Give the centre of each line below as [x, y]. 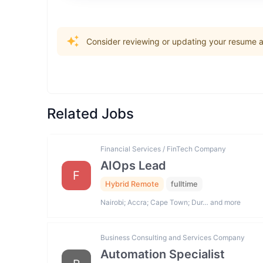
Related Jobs [90, 114]
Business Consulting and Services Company [173, 237]
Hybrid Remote [132, 184]
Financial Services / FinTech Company [163, 149]
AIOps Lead [133, 166]
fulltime [184, 184]
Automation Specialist [163, 254]
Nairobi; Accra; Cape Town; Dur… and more [171, 202]
